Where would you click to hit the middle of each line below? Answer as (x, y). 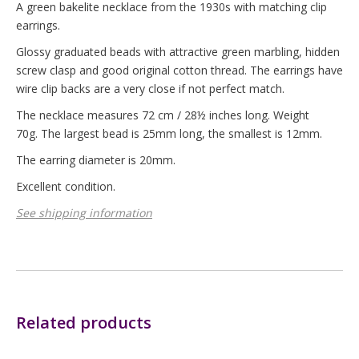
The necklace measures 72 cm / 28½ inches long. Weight (163, 115)
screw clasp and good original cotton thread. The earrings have (179, 70)
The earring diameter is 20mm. (96, 160)
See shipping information (84, 213)
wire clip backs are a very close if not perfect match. (150, 89)
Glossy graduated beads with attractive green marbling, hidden (178, 52)
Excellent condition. (66, 186)
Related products (84, 323)
